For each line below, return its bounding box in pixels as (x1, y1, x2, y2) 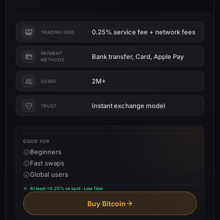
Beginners (30, 148, 61, 156)
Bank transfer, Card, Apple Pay (92, 52, 184, 60)
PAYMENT (41, 51, 63, 56)
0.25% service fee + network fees (92, 27, 195, 36)
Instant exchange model (92, 101, 165, 110)
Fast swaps (30, 159, 64, 167)
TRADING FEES (41, 29, 75, 35)
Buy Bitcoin (87, 199, 126, 208)
